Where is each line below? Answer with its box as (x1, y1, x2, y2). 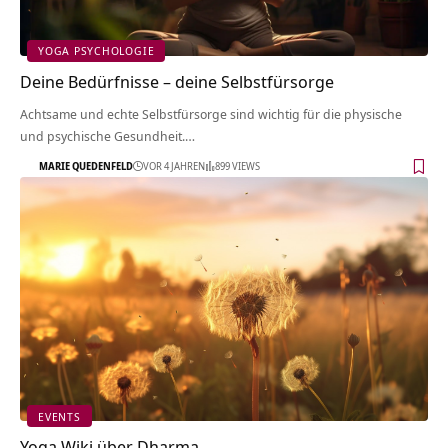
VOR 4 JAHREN (143, 159, 205, 174)
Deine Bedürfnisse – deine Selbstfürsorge (20, 69, 334, 93)
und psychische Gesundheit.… (20, 126, 195, 145)
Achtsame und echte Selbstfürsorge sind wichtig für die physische (20, 104, 402, 123)
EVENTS (38, 408, 81, 424)
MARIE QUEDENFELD (39, 159, 133, 174)
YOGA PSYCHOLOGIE (38, 43, 155, 59)
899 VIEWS (215, 159, 260, 174)
